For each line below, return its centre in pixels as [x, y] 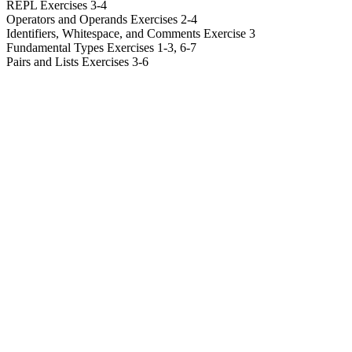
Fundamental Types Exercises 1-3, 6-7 [101, 48]
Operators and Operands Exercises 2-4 [102, 19]
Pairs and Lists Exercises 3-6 [77, 62]
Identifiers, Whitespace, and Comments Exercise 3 [131, 33]
